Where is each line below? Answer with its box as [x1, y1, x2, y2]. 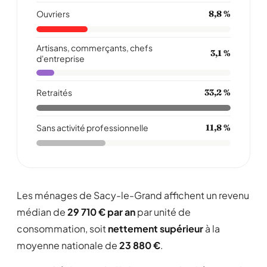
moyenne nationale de [17, 239, 119, 252]
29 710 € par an [67, 206, 135, 218]
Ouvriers [36, 8, 70, 19]
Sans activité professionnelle [36, 122, 148, 133]
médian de [17, 206, 67, 218]
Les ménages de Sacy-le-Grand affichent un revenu [17, 189, 249, 201]
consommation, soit [17, 222, 108, 235]
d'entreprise [36, 53, 85, 64]
